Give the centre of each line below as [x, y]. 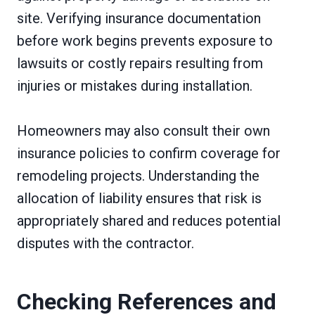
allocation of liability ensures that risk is [139, 198]
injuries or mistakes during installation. [135, 85]
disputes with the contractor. [105, 243]
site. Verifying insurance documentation [139, 18]
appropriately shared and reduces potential [149, 220]
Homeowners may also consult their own [143, 130]
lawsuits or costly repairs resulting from [140, 63]
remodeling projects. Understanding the [138, 175]
